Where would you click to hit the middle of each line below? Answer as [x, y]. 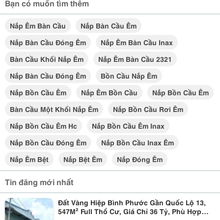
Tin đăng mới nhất [39, 181]
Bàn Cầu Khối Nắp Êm [47, 59]
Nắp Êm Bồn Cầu [109, 92]
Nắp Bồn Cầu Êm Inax [128, 126]
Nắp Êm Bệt [29, 159]
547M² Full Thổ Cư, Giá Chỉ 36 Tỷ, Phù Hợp [129, 211]
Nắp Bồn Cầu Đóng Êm [48, 142]
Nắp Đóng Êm [140, 159]
